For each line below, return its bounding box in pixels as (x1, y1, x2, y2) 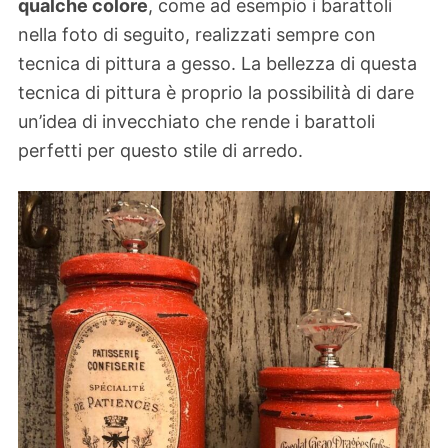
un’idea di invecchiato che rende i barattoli (18, 111, 375, 133)
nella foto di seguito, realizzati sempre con (18, 24, 376, 46)
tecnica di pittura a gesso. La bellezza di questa (18, 53, 417, 75)
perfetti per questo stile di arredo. (18, 140, 303, 162)
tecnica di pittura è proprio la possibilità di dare (18, 82, 414, 104)
